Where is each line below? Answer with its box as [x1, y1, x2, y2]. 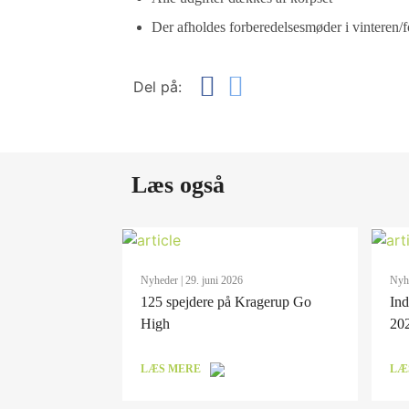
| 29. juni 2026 [178, 273, 244, 287]
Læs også [131, 172, 225, 198]
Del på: [133, 77, 183, 96]
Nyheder [141, 273, 179, 287]
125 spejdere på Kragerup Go [141, 293, 312, 309]
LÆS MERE [141, 362, 202, 375]
